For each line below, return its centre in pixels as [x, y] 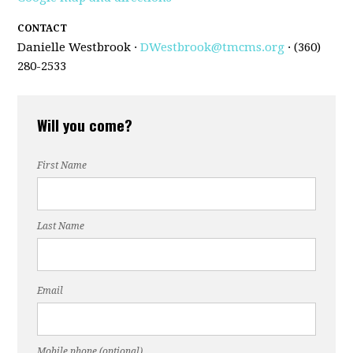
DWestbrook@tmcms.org [213, 48]
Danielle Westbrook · [79, 48]
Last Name [61, 227]
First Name [62, 166]
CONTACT [43, 29]
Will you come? [85, 125]
